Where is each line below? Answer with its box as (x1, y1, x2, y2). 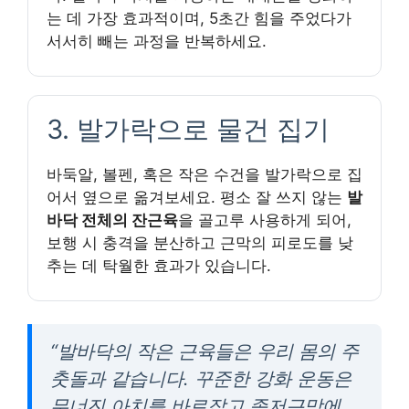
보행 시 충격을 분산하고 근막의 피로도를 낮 (47, 233, 353, 252)
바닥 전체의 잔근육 (47, 210, 178, 229)
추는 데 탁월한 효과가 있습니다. (47, 256, 271, 275)
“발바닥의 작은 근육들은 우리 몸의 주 (50, 339, 359, 362)
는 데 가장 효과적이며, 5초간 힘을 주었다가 (47, 8, 351, 27)
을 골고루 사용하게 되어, (178, 210, 351, 229)
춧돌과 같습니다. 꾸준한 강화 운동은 (50, 366, 351, 390)
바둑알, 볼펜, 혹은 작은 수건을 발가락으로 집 (47, 164, 362, 184)
